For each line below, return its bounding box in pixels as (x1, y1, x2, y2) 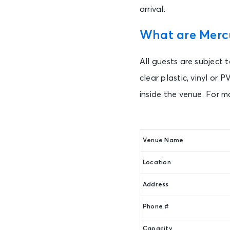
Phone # (143, 204, 169, 210)
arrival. (140, 5, 165, 14)
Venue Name (143, 138, 184, 144)
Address (143, 182, 169, 188)
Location (143, 160, 171, 166)
